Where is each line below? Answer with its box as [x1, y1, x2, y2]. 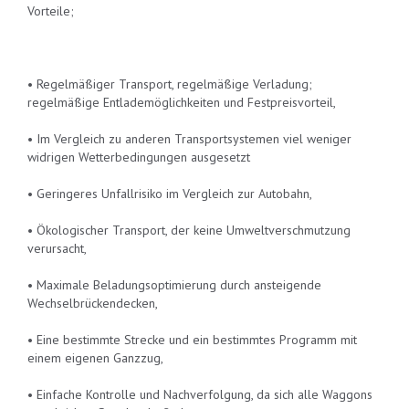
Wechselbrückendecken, [27, 295, 158, 311]
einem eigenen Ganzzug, [27, 350, 163, 366]
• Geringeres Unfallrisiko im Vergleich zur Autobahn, [27, 185, 312, 202]
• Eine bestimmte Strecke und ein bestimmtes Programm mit [27, 331, 357, 348]
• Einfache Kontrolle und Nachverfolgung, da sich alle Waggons [27, 386, 372, 403]
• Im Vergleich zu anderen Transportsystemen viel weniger [27, 131, 351, 147]
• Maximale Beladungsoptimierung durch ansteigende [27, 277, 321, 293]
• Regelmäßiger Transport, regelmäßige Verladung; [27, 76, 312, 92]
